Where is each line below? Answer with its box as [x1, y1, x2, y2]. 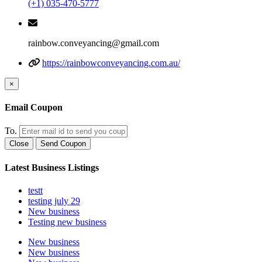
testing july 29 [28, 195, 80, 206]
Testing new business [28, 216, 106, 227]
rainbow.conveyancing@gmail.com [28, 37, 159, 48]
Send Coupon [40, 139, 86, 149]
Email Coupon [5, 102, 63, 113]
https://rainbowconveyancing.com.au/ [42, 57, 180, 68]
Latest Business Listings [5, 162, 99, 173]
